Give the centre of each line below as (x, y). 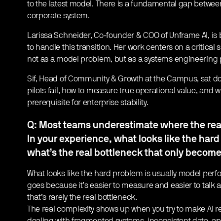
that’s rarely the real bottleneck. (82, 198)
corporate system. (58, 16)
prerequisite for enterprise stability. (88, 103)
